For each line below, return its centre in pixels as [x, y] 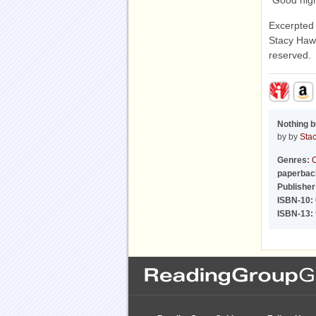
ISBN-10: [295, 200]
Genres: [293, 160]
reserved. [290, 55]
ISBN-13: [295, 214]
